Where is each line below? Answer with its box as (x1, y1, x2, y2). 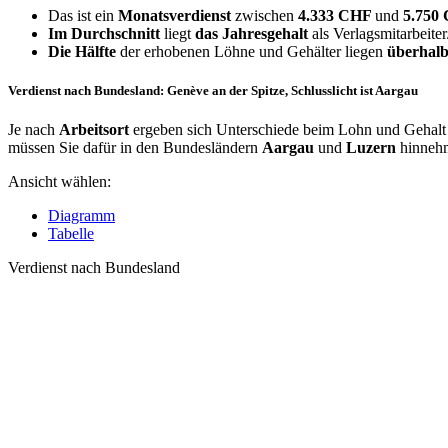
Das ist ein (48, 7, 118, 24)
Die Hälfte (48, 43, 116, 60)
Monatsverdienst (118, 7, 231, 24)
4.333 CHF (298, 7, 375, 24)
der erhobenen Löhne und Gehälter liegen (116, 43, 387, 60)
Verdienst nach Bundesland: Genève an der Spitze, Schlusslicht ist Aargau (8, 83, 418, 99)
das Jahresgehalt (195, 25, 308, 42)
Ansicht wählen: (8, 173, 111, 191)
